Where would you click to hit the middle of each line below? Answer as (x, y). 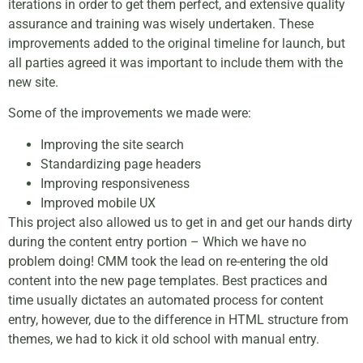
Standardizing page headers (121, 164)
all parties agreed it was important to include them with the (175, 62)
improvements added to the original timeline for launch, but (177, 43)
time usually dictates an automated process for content (166, 300)
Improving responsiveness (115, 183)
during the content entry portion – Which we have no (157, 241)
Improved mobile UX (98, 203)
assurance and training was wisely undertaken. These (161, 23)
